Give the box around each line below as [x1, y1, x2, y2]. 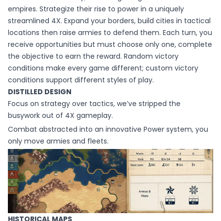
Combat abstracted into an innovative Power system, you [8, 124, 208, 134]
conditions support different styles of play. [8, 74, 154, 85]
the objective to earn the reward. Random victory [8, 51, 179, 61]
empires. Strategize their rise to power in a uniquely [8, 3, 184, 14]
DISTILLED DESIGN [8, 86, 72, 97]
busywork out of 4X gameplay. [8, 110, 113, 120]
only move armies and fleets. [8, 136, 109, 146]
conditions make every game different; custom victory [8, 63, 198, 73]
